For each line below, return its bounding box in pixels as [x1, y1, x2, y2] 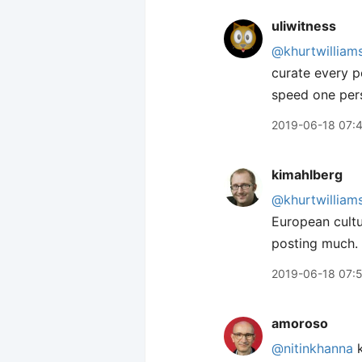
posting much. [271, 235, 358, 251]
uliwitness [271, 18, 336, 34]
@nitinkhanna [271, 340, 353, 356]
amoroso [271, 315, 328, 331]
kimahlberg [271, 166, 343, 183]
